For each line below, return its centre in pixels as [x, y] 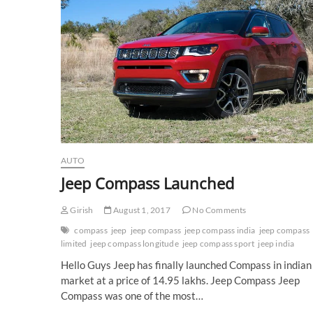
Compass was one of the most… [132, 295]
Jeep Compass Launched [147, 183]
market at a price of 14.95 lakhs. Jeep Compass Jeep [180, 280]
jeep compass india [220, 230]
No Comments [219, 210]
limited [74, 243]
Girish [81, 210]
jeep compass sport [218, 243]
